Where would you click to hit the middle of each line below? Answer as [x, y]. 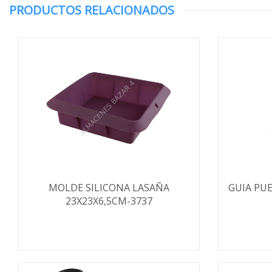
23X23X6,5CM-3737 [109, 201]
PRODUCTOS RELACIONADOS [92, 10]
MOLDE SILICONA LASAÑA [109, 188]
